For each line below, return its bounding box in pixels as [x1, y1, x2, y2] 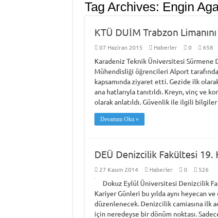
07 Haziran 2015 [99, 43, 143, 51]
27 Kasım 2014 [99, 165, 138, 173]
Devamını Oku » [100, 116, 139, 123]
